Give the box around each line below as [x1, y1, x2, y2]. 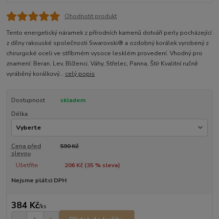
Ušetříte [15, 161, 38, 170]
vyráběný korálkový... [6, 69, 66, 78]
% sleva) [93, 161, 120, 170]
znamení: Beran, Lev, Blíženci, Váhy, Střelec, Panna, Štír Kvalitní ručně [6, 59, 198, 67]
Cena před [11, 142, 41, 151]
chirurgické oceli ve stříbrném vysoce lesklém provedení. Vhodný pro [6, 49, 203, 57]
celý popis [65, 69, 95, 78]
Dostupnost [11, 96, 45, 104]
